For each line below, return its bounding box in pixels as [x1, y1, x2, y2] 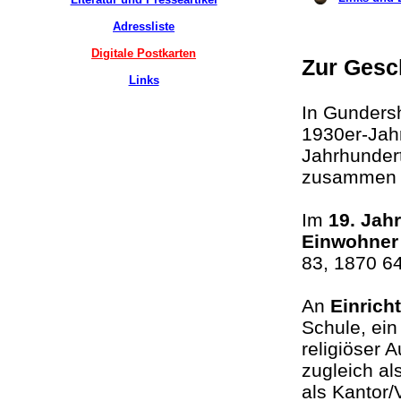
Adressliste [113, 20, 175, 33]
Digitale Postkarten [91, 47, 196, 60]
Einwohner [302, 231, 398, 252]
